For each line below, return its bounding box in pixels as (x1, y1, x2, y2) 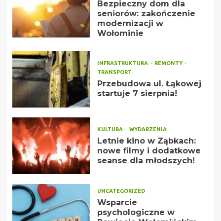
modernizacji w (97, 18, 163, 28)
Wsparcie (97, 197, 137, 207)
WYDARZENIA (129, 126, 167, 132)
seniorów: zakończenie (97, 8, 195, 18)
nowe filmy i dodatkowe (97, 146, 201, 155)
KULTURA (97, 126, 124, 132)
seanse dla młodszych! (97, 155, 195, 165)
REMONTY (154, 60, 184, 66)
